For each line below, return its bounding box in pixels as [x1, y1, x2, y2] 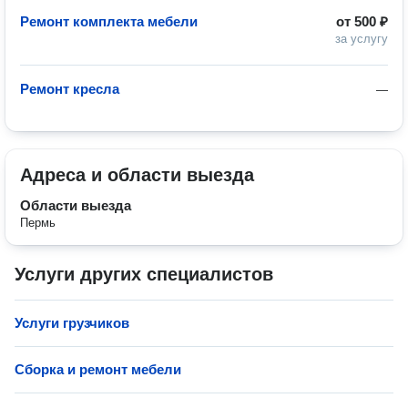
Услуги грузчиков [15, 315, 129, 331]
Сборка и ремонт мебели [15, 362, 181, 377]
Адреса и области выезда [20, 165, 254, 185]
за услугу [335, 32, 388, 46]
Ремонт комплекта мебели [20, 14, 198, 29]
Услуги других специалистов [15, 264, 273, 284]
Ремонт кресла [20, 81, 119, 97]
